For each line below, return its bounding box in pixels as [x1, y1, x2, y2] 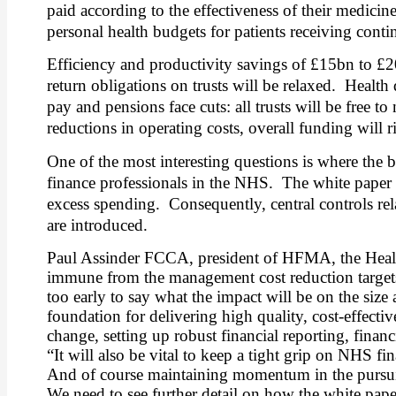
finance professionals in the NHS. [47, 172, 273, 192]
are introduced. [47, 215, 148, 234]
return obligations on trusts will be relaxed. [47, 76, 336, 95]
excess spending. [47, 194, 160, 213]
